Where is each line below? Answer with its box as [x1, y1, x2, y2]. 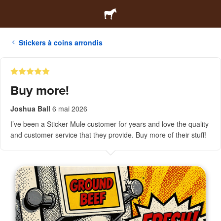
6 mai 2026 [52, 104, 87, 113]
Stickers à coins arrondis [19, 37, 103, 47]
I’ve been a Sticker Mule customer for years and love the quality [10, 119, 209, 129]
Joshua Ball [10, 104, 50, 113]
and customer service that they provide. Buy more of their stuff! [10, 130, 206, 140]
